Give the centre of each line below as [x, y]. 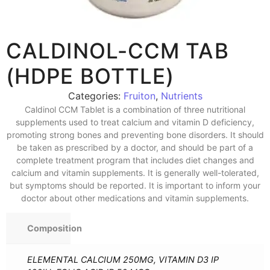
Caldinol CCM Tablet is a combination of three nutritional [135, 109]
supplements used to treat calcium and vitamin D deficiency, [135, 122]
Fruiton [139, 96]
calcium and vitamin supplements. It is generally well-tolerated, [135, 173]
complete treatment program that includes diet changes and [135, 160]
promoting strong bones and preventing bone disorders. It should [135, 135]
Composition [55, 228]
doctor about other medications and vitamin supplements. [135, 198]
